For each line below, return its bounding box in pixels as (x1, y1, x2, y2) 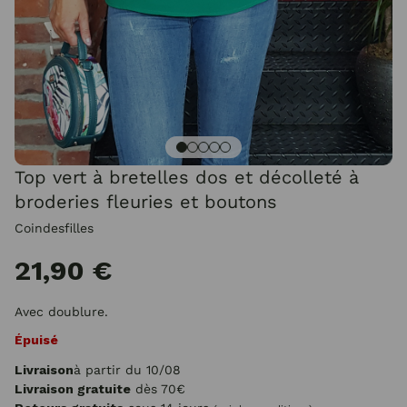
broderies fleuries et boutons (15, 191, 277, 213)
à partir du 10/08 (74, 362, 181, 377)
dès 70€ (131, 382, 185, 396)
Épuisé (15, 333, 58, 347)
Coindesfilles (15, 221, 94, 235)
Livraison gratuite (15, 382, 131, 396)
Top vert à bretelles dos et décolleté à (15, 166, 359, 188)
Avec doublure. (15, 304, 108, 319)
